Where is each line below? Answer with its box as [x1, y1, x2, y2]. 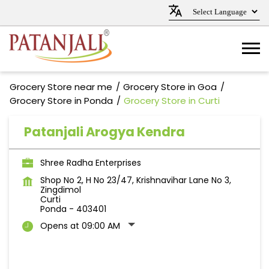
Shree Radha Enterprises [40, 157, 141, 169]
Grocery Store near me [10, 80, 112, 93]
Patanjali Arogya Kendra [24, 123, 185, 141]
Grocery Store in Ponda [10, 94, 113, 107]
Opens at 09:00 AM [40, 220, 120, 232]
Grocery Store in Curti [124, 94, 220, 107]
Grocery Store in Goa [123, 80, 217, 93]
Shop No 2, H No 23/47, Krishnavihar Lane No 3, [40, 174, 231, 186]
